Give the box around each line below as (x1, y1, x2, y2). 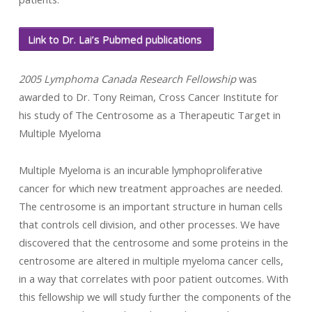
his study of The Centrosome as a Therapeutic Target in (18, 108, 281, 122)
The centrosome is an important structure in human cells (18, 199, 283, 213)
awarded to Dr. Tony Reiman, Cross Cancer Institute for (18, 90, 279, 104)
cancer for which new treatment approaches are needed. (18, 181, 283, 195)
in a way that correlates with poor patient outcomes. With (18, 272, 288, 286)
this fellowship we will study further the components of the (18, 290, 291, 304)
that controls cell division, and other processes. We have (18, 217, 280, 231)
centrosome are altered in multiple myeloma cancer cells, (18, 253, 283, 267)
